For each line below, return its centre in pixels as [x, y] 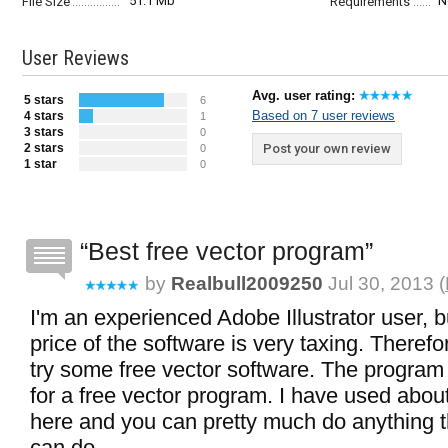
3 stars [44, 132]
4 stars [44, 116]
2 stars [44, 148]
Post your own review [327, 148]
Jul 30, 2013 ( [384, 283]
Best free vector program [226, 251]
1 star [40, 164]
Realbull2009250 [247, 283]
